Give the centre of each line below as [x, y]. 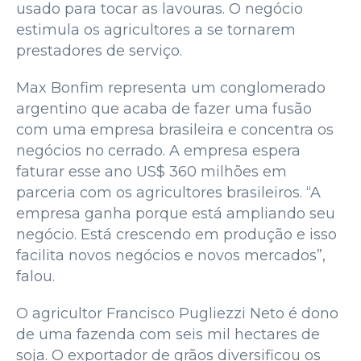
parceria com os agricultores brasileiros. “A [168, 192]
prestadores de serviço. [99, 50]
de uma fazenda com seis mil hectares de [168, 334]
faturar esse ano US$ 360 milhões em [151, 171]
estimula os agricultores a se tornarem [156, 29]
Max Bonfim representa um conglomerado [171, 87]
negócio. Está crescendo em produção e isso [176, 234]
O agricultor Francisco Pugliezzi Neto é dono [177, 313]
